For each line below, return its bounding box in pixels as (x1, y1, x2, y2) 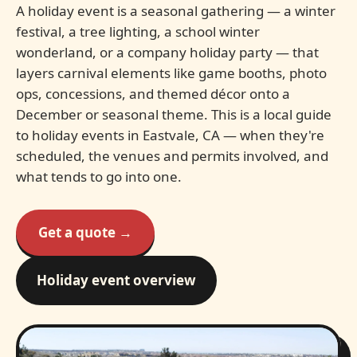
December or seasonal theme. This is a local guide (16, 105, 331, 124)
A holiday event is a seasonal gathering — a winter (16, 2, 335, 20)
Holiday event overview (37, 271, 196, 289)
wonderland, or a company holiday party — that (16, 43, 319, 61)
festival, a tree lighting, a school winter (16, 22, 260, 41)
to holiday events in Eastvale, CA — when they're (16, 126, 324, 144)
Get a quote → (38, 223, 132, 241)
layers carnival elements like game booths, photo (16, 64, 327, 82)
